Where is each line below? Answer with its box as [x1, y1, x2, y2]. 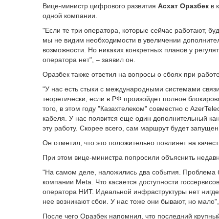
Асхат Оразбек [158, 2, 209, 10]
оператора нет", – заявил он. [43, 56, 135, 64]
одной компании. [43, 12, 97, 20]
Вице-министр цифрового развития [43, 2, 158, 10]
